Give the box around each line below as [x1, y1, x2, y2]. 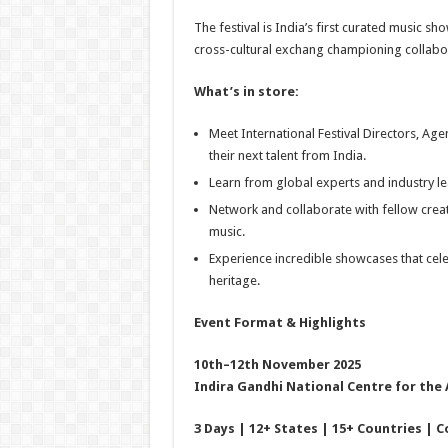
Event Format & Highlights [193, 315, 366, 330]
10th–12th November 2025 [193, 357, 361, 372]
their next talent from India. [208, 148, 366, 163]
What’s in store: [193, 84, 299, 99]
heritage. [208, 273, 260, 288]
